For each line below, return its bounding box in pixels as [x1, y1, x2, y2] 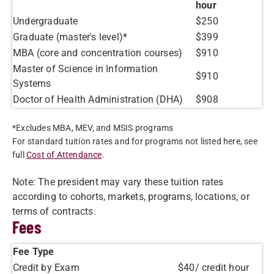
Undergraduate [13, 15, 78, 27]
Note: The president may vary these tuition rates [12, 176, 224, 188]
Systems [13, 78, 51, 89]
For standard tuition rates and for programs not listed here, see [12, 136, 257, 146]
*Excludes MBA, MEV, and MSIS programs [12, 123, 174, 133]
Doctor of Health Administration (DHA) [13, 94, 183, 105]
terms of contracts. [12, 206, 96, 217]
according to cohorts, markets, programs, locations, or [12, 191, 250, 202]
